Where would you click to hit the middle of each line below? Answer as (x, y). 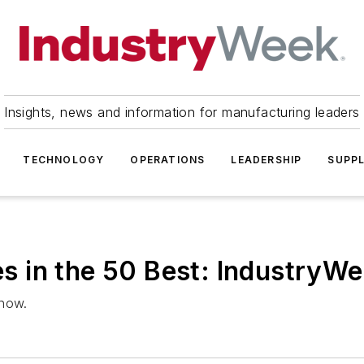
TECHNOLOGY (64, 160)
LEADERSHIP (266, 160)
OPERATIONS (168, 160)
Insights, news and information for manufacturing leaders (182, 112)
